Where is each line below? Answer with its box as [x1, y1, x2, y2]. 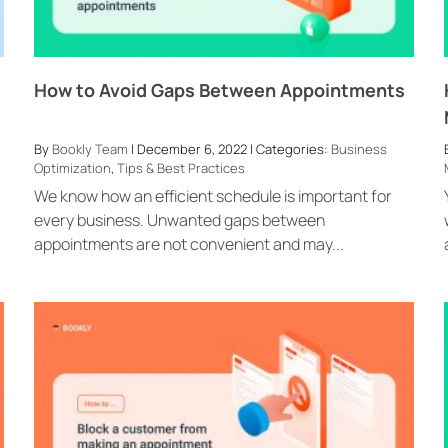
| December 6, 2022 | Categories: [127, 139, 331, 158]
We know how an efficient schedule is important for [33, 185, 392, 208]
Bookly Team [51, 139, 128, 158]
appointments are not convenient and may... [33, 233, 344, 256]
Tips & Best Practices [116, 158, 245, 177]
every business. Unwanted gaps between [33, 209, 325, 232]
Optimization [33, 158, 111, 177]
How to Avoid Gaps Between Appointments [33, 77, 405, 102]
